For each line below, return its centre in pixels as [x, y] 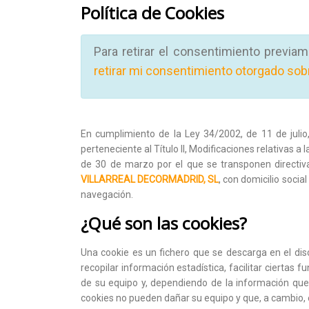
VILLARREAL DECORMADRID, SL [150, 179]
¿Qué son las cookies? [164, 223]
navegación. [107, 194]
